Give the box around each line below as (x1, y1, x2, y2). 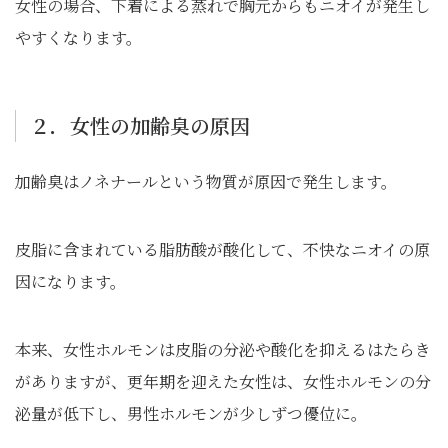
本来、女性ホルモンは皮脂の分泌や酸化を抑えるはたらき (15, 338, 431, 361)
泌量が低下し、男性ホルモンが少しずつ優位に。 (15, 402, 367, 425)
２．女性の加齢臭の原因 (30, 111, 250, 140)
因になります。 (15, 270, 126, 293)
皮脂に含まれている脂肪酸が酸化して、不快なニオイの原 (15, 238, 430, 261)
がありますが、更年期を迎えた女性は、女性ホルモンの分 (15, 370, 431, 393)
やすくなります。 (15, 26, 142, 49)
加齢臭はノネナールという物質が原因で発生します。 (15, 170, 397, 193)
